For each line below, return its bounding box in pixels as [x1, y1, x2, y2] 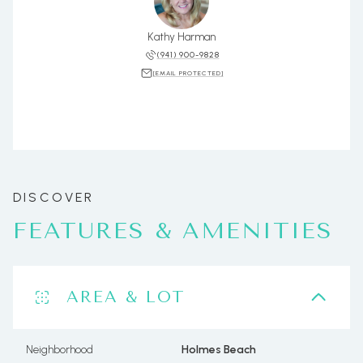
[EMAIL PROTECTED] [152, 68, 224, 77]
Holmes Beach [181, 343, 256, 357]
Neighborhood [26, 343, 93, 357]
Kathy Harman [147, 30, 216, 44]
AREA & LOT [66, 288, 186, 306]
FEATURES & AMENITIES [13, 217, 333, 244]
